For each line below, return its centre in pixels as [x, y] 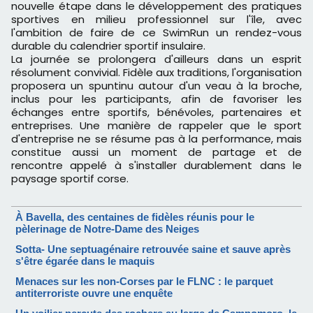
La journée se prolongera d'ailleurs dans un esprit [156, 59]
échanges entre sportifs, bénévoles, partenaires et [156, 112]
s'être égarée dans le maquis [85, 261]
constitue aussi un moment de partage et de [156, 152]
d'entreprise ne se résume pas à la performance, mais [156, 139]
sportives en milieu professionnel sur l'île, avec [156, 20]
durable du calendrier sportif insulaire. [108, 46]
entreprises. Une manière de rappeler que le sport [156, 126]
